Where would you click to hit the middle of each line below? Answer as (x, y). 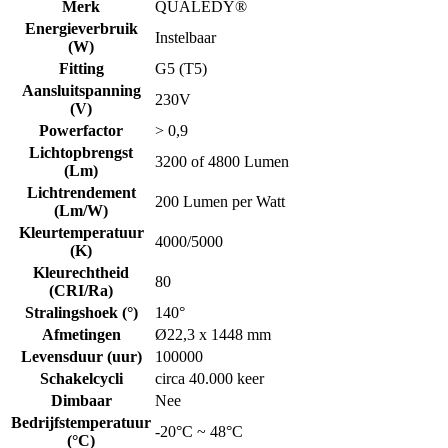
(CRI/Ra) (81, 290)
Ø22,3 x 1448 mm (213, 334)
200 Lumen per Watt (220, 201)
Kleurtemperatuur (81, 232)
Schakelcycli (81, 378)
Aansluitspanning (81, 90)
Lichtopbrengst (81, 152)
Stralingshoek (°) (81, 312)
